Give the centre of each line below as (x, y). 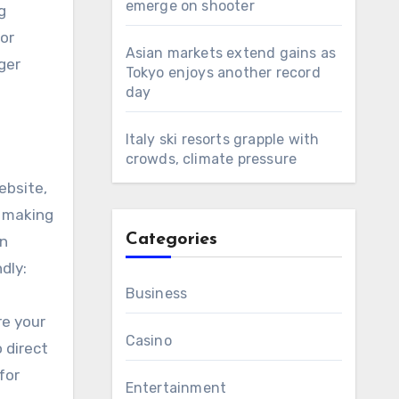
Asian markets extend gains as (231, 53)
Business (156, 293)
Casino (148, 341)
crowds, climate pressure (211, 159)
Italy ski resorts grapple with (222, 139)
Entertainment (176, 388)
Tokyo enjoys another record (223, 73)
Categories (171, 240)
